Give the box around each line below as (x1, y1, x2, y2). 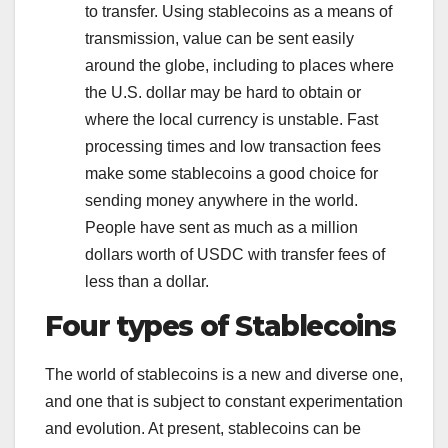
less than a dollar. (85, 272, 209, 290)
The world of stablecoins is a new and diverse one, (45, 366, 403, 384)
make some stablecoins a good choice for (85, 164, 378, 182)
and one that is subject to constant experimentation (45, 393, 403, 411)
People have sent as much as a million (85, 218, 358, 236)
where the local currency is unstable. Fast (85, 110, 378, 128)
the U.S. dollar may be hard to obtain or (85, 83, 361, 101)
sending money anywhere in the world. (85, 191, 358, 209)
